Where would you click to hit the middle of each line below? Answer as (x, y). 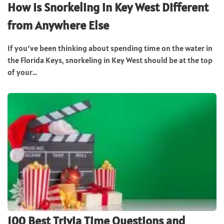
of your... (22, 72)
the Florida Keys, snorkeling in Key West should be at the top (110, 60)
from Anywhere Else (58, 25)
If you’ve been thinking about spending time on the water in (110, 48)
